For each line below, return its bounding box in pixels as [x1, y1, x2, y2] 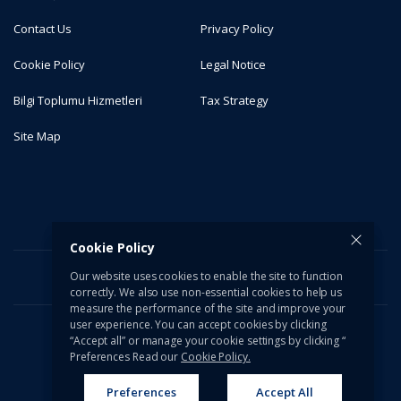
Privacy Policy [200, 21, 275, 38]
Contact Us [13, 21, 73, 38]
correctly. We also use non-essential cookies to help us [70, 285, 343, 300]
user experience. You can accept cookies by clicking [70, 317, 327, 332]
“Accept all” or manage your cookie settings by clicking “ [70, 333, 346, 348]
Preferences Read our [70, 349, 182, 364]
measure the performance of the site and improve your [70, 301, 346, 316]
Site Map [13, 128, 62, 145]
